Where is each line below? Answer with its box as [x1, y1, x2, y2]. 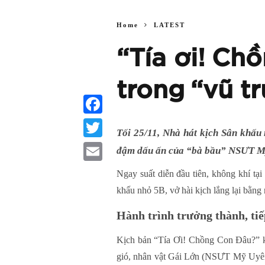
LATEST [154, 21, 185, 28]
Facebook [83, 118, 115, 127]
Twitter [83, 142, 108, 151]
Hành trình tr [117, 208, 186, 222]
